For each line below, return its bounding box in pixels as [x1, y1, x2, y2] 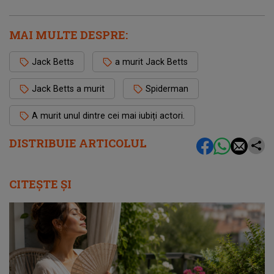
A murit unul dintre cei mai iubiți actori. [32, 111, 185, 121]
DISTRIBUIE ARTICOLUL [9, 136, 147, 151]
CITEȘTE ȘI [9, 177, 72, 192]
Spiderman [146, 84, 188, 94]
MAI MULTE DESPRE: [9, 28, 128, 43]
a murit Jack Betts [115, 57, 188, 67]
